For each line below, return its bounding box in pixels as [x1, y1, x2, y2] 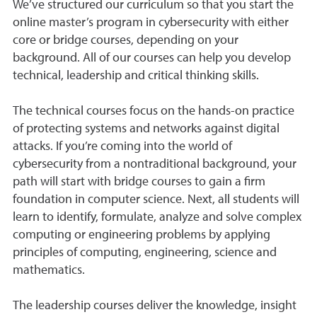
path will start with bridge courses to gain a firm [13, 175, 265, 188]
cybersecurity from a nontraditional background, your [13, 158, 296, 171]
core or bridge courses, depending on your [13, 34, 238, 47]
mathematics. [13, 264, 85, 277]
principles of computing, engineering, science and [13, 246, 277, 259]
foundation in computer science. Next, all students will [13, 193, 299, 206]
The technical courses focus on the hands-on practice [13, 105, 294, 117]
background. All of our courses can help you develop [13, 52, 291, 64]
